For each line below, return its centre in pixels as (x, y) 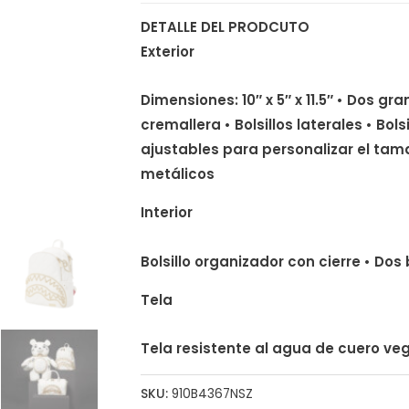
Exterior (167, 52)
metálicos (177, 174)
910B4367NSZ (212, 393)
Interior (166, 213)
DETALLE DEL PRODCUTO (225, 27)
